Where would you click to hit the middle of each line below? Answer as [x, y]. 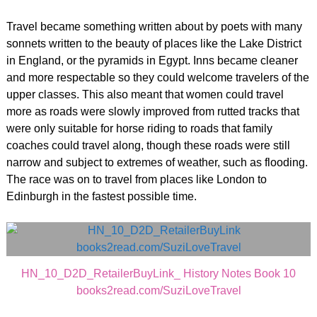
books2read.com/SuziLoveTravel [158, 291]
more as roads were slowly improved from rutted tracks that [152, 111]
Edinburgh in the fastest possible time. [101, 196]
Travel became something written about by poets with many [154, 26]
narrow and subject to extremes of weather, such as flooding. [158, 162]
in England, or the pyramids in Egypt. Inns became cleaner [152, 60]
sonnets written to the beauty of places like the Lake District [154, 43]
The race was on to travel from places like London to [136, 179]
